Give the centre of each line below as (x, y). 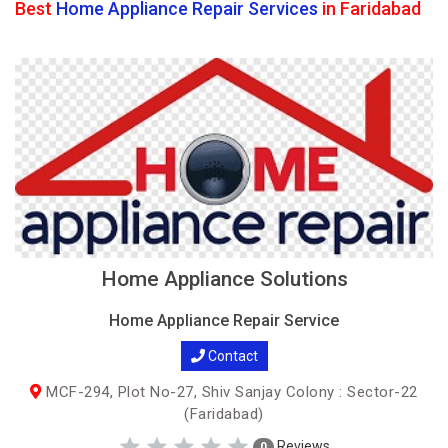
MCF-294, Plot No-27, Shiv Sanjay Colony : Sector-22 (229, 392)
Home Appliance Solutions (224, 279)
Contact (231, 356)
